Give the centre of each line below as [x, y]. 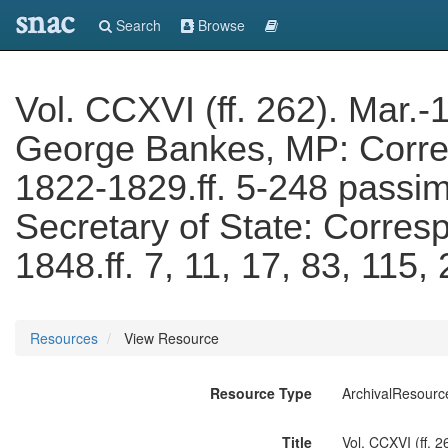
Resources [64, 338]
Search [136, 25]
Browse [219, 25]
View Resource [169, 338]
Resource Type [260, 393]
